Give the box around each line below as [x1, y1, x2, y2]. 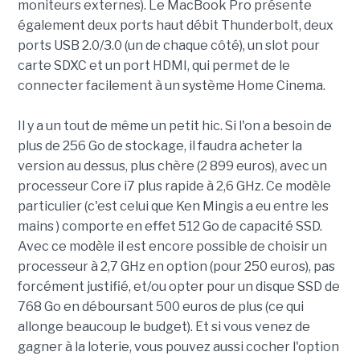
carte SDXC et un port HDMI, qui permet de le [17, 58, 290, 74]
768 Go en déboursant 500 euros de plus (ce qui [17, 299, 304, 315]
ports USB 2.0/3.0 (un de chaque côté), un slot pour [17, 38, 320, 54]
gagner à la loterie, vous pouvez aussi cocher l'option [17, 339, 339, 355]
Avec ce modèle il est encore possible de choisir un [17, 239, 327, 255]
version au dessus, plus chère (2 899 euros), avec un [17, 158, 327, 174]
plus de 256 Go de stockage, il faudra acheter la [17, 138, 302, 154]
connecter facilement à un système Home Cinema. [17, 78, 325, 94]
